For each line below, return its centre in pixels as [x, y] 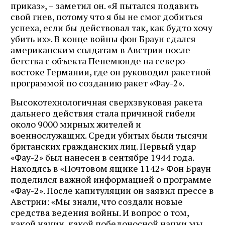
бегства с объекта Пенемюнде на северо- [99, 61]
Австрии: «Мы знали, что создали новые [97, 201]
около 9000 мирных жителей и [76, 124]
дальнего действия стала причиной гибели [103, 113]
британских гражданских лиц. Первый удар [103, 146]
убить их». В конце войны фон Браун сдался [103, 38]
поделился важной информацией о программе [111, 179]
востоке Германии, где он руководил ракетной [111, 72]
